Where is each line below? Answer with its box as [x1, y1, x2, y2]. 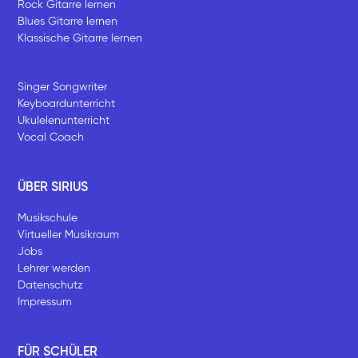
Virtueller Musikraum [18, 229, 120, 241]
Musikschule [18, 212, 78, 224]
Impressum [18, 296, 73, 308]
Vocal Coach [18, 131, 85, 143]
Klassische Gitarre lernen [18, 32, 143, 44]
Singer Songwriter [18, 81, 108, 93]
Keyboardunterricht [18, 97, 116, 109]
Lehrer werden [18, 262, 91, 274]
